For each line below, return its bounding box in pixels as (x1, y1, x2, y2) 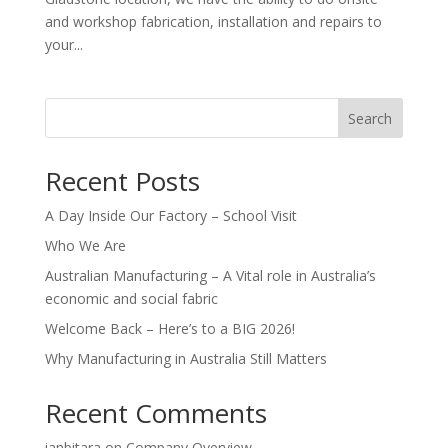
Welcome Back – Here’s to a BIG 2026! (44, 319, 295, 339)
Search (348, 108, 393, 128)
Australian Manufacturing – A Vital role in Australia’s (44, 266, 376, 286)
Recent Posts (44, 163, 200, 200)
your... (44, 35, 83, 55)
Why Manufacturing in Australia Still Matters (44, 349, 327, 369)
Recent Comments (44, 395, 267, 432)
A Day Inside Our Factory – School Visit (44, 206, 297, 226)
